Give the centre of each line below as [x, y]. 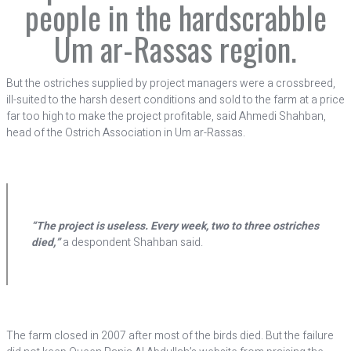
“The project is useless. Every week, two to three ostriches [175, 226]
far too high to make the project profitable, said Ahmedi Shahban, [166, 116]
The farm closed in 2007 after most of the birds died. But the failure [170, 336]
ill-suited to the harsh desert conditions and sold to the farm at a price [175, 100]
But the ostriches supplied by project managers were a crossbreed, [171, 83]
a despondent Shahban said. [133, 242]
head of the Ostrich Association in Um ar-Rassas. [126, 133]
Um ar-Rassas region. [175, 49]
